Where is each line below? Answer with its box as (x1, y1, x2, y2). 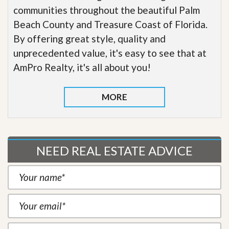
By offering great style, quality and (13, 32, 166, 44)
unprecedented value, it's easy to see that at (13, 47, 207, 59)
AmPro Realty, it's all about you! (13, 61, 151, 73)
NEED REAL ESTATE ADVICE (36, 143, 193, 158)
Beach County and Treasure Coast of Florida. (13, 18, 208, 30)
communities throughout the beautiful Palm (13, 4, 200, 16)
